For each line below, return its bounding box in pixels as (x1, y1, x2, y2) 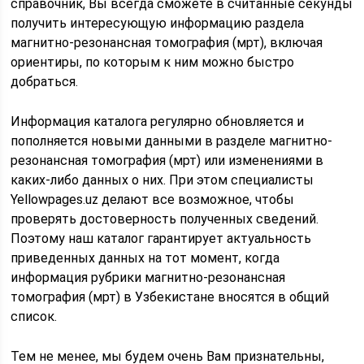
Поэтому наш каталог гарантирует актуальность (11, 231, 312, 246)
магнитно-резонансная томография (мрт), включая (11, 35, 323, 50)
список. (11, 309, 58, 324)
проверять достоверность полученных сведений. (11, 211, 319, 227)
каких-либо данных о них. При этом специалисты (11, 172, 314, 188)
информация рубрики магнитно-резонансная (11, 270, 286, 285)
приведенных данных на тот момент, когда (11, 250, 280, 266)
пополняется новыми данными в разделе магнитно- (11, 133, 333, 149)
